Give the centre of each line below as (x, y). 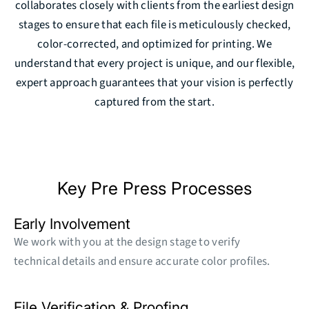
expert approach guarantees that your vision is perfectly (154, 83)
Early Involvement (72, 224)
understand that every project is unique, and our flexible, (154, 63)
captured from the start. (154, 102)
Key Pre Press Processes (154, 188)
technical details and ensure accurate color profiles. (142, 261)
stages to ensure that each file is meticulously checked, (154, 25)
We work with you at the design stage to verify (127, 242)
